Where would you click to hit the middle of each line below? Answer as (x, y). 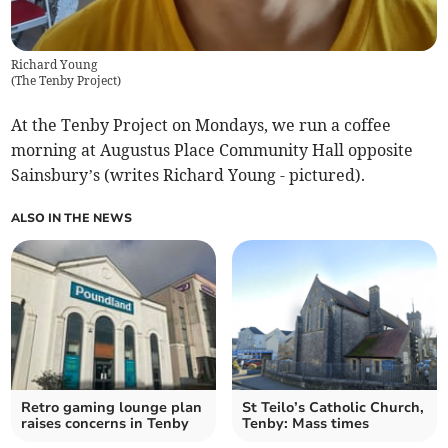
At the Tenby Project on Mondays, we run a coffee (201, 125)
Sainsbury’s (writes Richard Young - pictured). (188, 175)
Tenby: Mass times (305, 424)
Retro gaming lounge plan (112, 408)
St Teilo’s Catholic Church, (333, 408)
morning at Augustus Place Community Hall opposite (212, 150)
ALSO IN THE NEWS (72, 218)
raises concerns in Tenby (105, 424)
